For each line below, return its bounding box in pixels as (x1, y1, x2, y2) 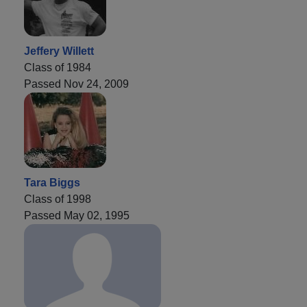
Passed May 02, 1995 (24, 210, 130, 222)
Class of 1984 (24, 62, 91, 74)
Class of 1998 (24, 193, 91, 206)
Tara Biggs (24, 177, 80, 189)
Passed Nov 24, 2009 (24, 78, 129, 90)
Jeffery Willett (24, 45, 94, 58)
